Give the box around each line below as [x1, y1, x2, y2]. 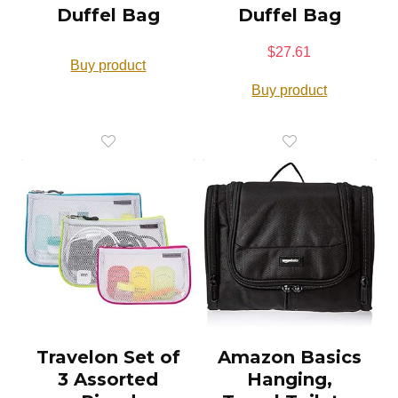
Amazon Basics [217, 346, 362, 369]
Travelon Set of [36, 346, 180, 369]
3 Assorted [58, 369, 159, 391]
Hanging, [246, 369, 332, 391]
